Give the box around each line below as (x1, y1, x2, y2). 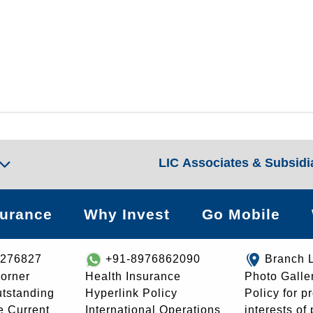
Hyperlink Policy (85, 286, 177, 299)
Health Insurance (85, 270, 181, 282)
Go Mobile (201, 206, 280, 222)
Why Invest (84, 206, 170, 222)
